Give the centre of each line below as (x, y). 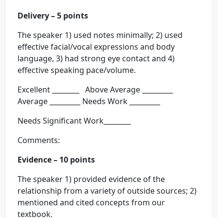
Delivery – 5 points (53, 16)
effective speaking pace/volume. (77, 70)
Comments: (40, 140)
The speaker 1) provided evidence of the (91, 179)
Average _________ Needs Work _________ (90, 101)
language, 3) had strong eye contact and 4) (96, 58)
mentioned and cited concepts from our (91, 202)
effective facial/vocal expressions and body (96, 47)
